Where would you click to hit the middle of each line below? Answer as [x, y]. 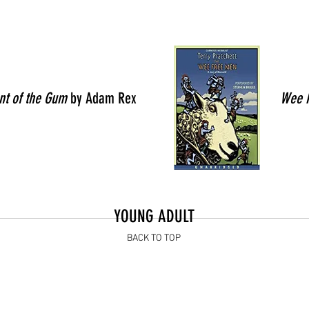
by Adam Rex [103, 98]
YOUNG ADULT [154, 216]
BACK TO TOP [153, 238]
